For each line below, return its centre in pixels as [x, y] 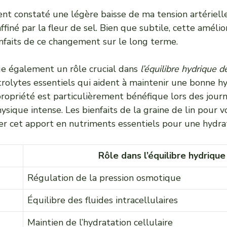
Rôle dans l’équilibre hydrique [162, 156]
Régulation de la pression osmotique [104, 178]
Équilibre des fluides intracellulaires [103, 200]
